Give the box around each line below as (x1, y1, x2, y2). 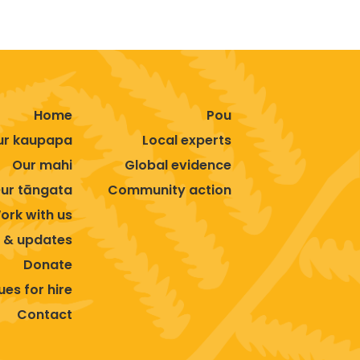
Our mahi (12, 155, 73, 174)
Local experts (142, 130, 231, 149)
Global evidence (125, 155, 231, 174)
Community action (108, 180, 231, 199)
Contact (17, 305, 73, 324)
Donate (23, 255, 73, 274)
